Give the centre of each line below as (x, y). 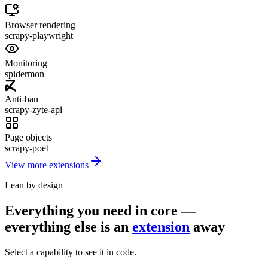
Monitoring (26, 63)
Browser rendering (40, 25)
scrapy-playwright (39, 36)
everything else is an (67, 227)
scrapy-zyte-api (33, 110)
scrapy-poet (27, 148)
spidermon (25, 74)
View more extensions (47, 165)
